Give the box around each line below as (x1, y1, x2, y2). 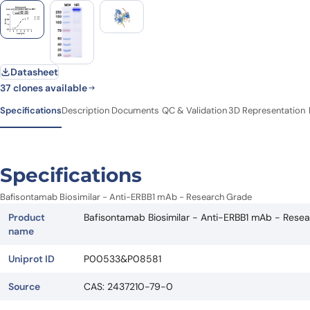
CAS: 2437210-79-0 (84, 280, 173, 293)
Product (8, 210, 45, 224)
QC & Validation (162, 104, 227, 116)
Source (8, 280, 40, 293)
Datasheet (10, 65, 58, 78)
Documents (111, 104, 159, 116)
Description (62, 104, 109, 116)
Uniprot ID (8, 252, 55, 265)
